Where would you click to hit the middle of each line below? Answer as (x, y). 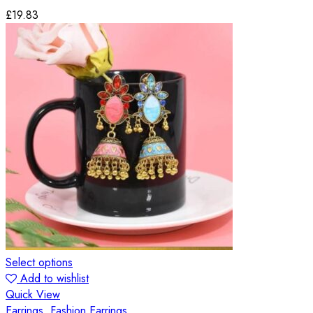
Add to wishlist (54, 278)
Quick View (33, 294)
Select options (39, 262)
